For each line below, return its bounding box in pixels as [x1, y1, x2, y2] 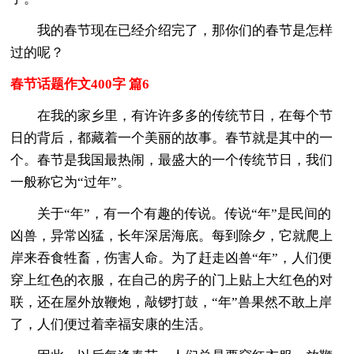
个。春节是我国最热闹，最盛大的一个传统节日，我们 [10, 152, 333, 168]
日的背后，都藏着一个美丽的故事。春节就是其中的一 [10, 130, 333, 145]
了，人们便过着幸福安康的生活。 [10, 316, 213, 332]
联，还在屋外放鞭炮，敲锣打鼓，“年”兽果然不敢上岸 [10, 294, 333, 310]
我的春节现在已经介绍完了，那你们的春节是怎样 [10, 22, 333, 38]
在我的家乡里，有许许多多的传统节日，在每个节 [10, 107, 333, 123]
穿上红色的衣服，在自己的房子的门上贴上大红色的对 [10, 272, 333, 288]
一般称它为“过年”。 [10, 174, 131, 190]
